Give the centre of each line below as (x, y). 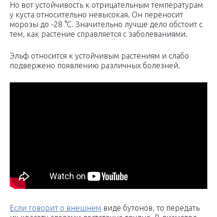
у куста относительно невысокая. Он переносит (96, 15)
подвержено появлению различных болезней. (95, 66)
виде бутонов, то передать (150, 208)
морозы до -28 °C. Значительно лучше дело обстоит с (106, 24)
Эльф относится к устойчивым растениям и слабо (99, 56)
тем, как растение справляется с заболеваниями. (99, 34)
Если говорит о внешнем (55, 208)
